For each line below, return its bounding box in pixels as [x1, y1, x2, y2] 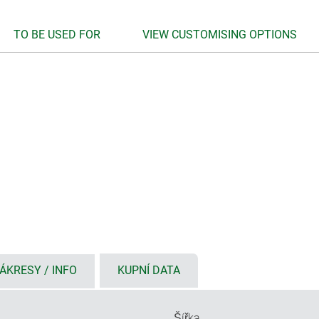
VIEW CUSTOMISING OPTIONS [142, 27, 297, 41]
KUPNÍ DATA [117, 263, 180, 278]
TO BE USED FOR [14, 27, 100, 41]
